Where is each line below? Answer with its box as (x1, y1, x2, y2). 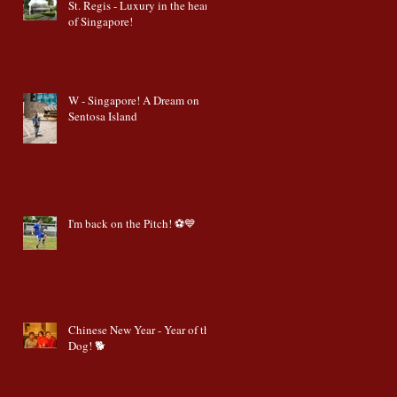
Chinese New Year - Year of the (68, 322, 215, 339)
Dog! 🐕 (68, 338, 105, 354)
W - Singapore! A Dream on (68, 92, 199, 109)
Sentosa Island (68, 108, 137, 125)
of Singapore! (68, 13, 133, 30)
